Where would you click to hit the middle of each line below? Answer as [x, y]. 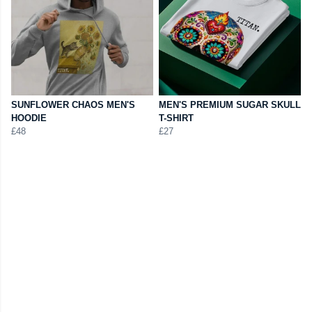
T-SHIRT [176, 118]
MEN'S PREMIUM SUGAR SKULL [230, 105]
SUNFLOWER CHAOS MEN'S [73, 105]
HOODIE [29, 118]
